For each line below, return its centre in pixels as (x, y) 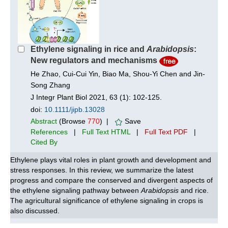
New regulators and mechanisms (94, 61)
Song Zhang (50, 85)
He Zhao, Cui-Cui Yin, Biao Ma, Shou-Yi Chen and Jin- (118, 74)
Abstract (44, 121)
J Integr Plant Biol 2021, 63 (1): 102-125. (98, 97)
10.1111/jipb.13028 (75, 110)
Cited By (44, 142)
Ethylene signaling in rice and (89, 49)
